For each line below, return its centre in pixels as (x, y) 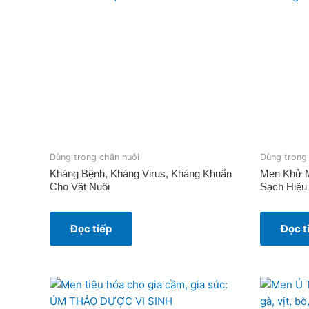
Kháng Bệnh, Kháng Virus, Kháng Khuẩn (141, 174)
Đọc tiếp (91, 229)
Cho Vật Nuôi (80, 187)
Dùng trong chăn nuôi (94, 157)
